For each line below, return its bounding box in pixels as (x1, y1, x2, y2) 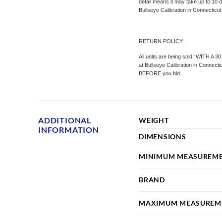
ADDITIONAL (38, 115, 92, 125)
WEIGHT (139, 115, 169, 124)
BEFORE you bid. (139, 70, 182, 76)
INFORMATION (38, 124, 99, 134)
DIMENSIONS (139, 132, 186, 141)
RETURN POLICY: (139, 38, 184, 44)
